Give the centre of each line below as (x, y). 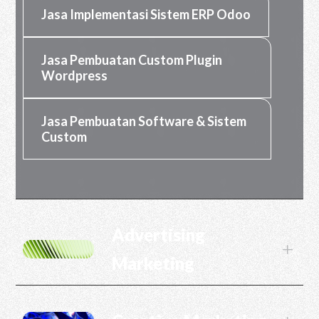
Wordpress (75, 75)
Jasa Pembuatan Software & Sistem (144, 121)
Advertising (159, 235)
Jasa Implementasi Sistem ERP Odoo (146, 14)
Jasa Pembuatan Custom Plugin (132, 60)
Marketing (153, 263)
